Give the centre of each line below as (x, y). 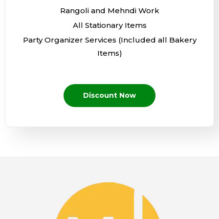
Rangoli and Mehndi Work (109, 11)
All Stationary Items (109, 25)
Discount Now (109, 95)
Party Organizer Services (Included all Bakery (109, 40)
